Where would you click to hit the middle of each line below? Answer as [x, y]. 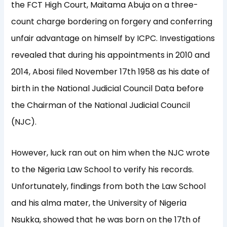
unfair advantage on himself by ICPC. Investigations [113, 39]
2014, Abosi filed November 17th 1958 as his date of [111, 72]
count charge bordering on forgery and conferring [112, 22]
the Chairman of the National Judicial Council [101, 105]
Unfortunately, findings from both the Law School [109, 186]
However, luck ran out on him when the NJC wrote [111, 153]
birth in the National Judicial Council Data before [108, 89]
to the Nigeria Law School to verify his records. [103, 170]
